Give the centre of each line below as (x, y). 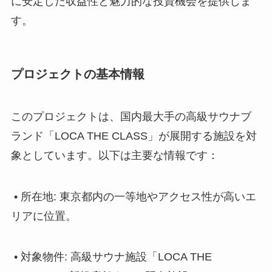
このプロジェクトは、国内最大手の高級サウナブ (131, 116)
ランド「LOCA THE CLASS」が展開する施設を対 (134, 136)
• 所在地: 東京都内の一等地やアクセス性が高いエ (133, 196)
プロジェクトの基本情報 (77, 74)
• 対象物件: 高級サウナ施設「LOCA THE (111, 257)
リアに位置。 (43, 216)
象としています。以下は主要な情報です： (114, 155)
